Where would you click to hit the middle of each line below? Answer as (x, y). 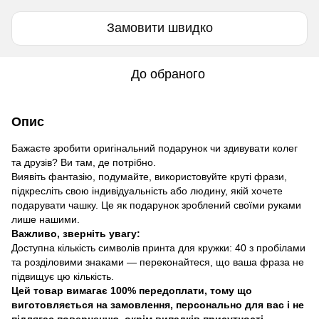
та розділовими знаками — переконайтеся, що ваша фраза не (158, 262)
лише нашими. (46, 219)
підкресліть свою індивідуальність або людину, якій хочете (147, 190)
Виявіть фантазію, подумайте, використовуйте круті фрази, (149, 176)
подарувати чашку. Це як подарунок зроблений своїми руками (156, 205)
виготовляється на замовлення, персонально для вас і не (158, 304)
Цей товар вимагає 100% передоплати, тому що (132, 290)
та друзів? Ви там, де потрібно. (84, 162)
